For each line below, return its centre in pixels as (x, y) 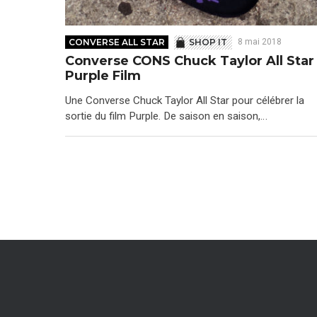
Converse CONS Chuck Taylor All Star (190, 60)
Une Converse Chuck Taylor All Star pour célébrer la (185, 101)
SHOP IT (208, 42)
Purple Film (103, 75)
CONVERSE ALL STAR (117, 42)
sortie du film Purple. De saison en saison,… (166, 116)
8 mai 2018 (259, 42)
